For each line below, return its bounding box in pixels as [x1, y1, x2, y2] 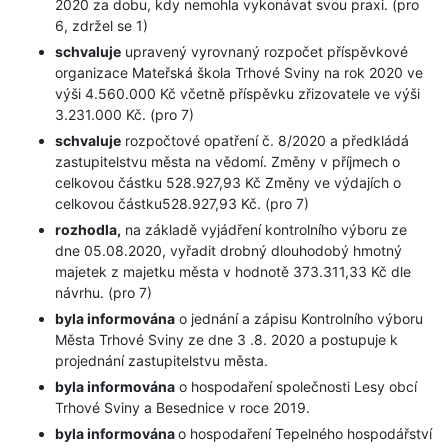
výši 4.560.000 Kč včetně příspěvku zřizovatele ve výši [55, 85, 420, 103]
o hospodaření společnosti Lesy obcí [175, 378, 417, 396]
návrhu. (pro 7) [55, 284, 152, 302]
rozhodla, [55, 221, 121, 239]
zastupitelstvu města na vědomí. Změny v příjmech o [55, 153, 400, 171]
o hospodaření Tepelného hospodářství [178, 425, 432, 443]
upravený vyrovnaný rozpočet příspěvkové [121, 43, 408, 61]
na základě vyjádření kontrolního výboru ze [121, 221, 407, 239]
